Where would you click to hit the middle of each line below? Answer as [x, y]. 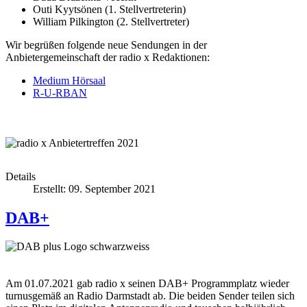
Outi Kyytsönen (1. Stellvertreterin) [109, 9]
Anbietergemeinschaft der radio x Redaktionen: [109, 57]
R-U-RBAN [60, 93]
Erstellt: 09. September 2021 [94, 188]
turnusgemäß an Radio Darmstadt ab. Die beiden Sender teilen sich [150, 296]
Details [21, 176]
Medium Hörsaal [69, 80]
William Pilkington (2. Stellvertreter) [111, 21]
